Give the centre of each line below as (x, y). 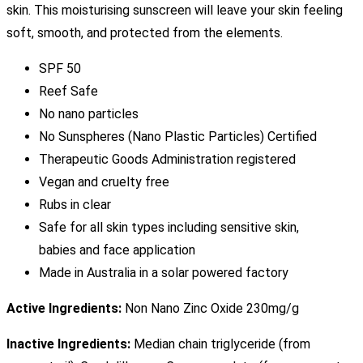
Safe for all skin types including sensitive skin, (169, 227)
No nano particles (89, 113)
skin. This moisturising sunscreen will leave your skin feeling (175, 10)
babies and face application (117, 250)
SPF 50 (60, 68)
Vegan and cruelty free (104, 181)
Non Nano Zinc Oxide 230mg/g (210, 308)
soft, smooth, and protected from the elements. (146, 32)
